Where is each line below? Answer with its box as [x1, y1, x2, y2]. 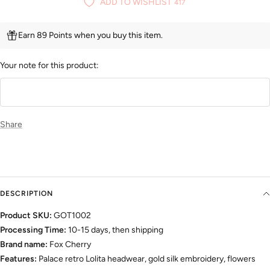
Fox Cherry [48, 239, 91, 250]
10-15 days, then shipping [66, 225, 163, 236]
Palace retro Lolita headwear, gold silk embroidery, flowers [37, 254, 256, 265]
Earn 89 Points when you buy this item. [18, 30, 163, 41]
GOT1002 [54, 210, 91, 221]
